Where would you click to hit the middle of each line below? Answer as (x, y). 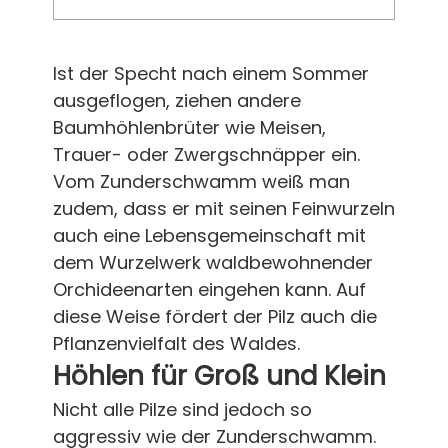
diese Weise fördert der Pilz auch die (214, 316)
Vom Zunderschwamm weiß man (201, 181)
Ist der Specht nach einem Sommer (210, 73)
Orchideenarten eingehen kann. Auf (209, 289)
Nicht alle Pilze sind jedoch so (182, 409)
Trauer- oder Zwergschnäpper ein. (206, 154)
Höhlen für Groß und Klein (219, 375)
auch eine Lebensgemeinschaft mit (209, 235)
